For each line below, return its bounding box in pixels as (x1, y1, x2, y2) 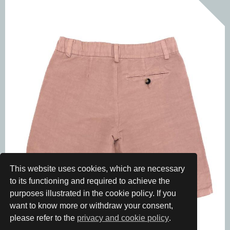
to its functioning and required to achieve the (10, 177, 170, 186)
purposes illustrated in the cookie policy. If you (10, 189, 177, 198)
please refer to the (10, 214, 78, 223)
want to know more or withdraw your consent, (10, 201, 174, 210)
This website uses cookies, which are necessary (10, 164, 185, 174)
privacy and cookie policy (77, 214, 169, 223)
